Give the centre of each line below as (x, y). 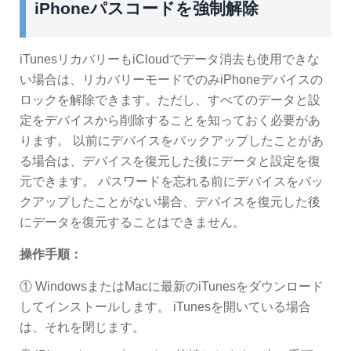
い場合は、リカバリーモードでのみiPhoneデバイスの (171, 80)
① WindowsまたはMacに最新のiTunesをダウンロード (172, 287)
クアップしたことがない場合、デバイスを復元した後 (170, 202)
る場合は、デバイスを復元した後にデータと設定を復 (170, 161)
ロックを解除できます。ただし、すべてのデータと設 (170, 100)
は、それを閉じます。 (82, 327)
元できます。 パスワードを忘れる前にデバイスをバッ (172, 182)
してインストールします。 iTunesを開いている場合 (165, 307)
